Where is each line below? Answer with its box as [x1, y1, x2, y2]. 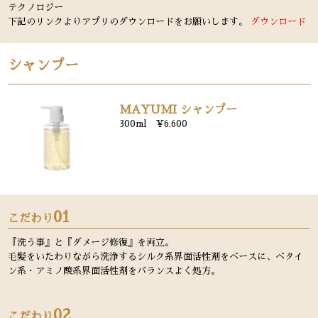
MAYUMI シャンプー [119, 104, 237, 116]
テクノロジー [8, 2, 64, 12]
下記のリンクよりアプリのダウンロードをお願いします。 [8, 16, 251, 26]
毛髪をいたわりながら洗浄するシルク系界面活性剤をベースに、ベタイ [8, 251, 304, 261]
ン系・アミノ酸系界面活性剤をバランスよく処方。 [8, 265, 221, 275]
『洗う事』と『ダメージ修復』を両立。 [8, 237, 175, 247]
